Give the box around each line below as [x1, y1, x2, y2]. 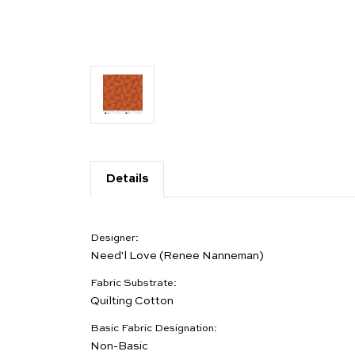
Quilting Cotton [90, 295, 174, 307]
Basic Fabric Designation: [90, 323, 217, 334]
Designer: [90, 232, 139, 243]
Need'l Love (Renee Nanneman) [90, 250, 264, 261]
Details [105, 172, 149, 185]
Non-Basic [90, 340, 148, 352]
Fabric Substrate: [90, 277, 177, 288]
